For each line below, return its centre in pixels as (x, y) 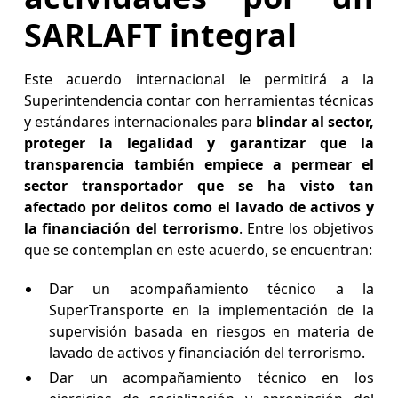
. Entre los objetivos (306, 229)
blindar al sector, (315, 122)
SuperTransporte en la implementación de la (211, 310)
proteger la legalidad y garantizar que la (199, 143)
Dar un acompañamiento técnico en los (211, 378)
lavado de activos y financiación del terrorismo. (207, 353)
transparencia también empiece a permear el (199, 165)
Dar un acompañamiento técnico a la (211, 289)
